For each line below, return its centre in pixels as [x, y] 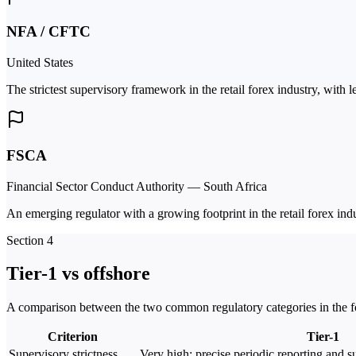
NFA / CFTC [48, 32]
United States [40, 63]
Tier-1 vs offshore [78, 274]
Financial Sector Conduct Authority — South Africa [137, 186]
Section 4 [30, 240]
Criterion [73, 337]
